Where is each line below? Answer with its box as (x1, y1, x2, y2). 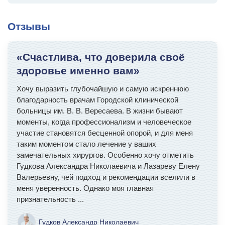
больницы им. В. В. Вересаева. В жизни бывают (17, 106, 183, 115)
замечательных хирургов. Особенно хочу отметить (17, 151, 194, 159)
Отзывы (8, 21, 50, 32)
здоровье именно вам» (17, 65, 140, 76)
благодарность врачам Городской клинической (17, 95, 178, 104)
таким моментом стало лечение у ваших (17, 140, 156, 148)
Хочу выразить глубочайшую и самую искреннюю (17, 84, 189, 93)
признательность (17, 195, 78, 203)
